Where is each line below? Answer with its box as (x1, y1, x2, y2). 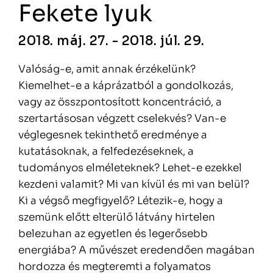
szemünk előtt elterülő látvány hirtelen (18, 211, 215, 224)
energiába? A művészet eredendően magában (18, 244, 255, 257)
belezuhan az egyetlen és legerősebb (18, 227, 208, 240)
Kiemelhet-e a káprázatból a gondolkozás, (18, 79, 233, 92)
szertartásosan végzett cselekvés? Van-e (18, 112, 226, 125)
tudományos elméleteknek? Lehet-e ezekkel (18, 161, 242, 174)
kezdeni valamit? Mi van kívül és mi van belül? (18, 178, 249, 191)
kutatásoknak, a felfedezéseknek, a (18, 145, 194, 158)
